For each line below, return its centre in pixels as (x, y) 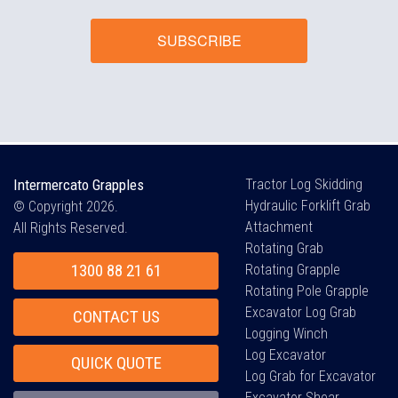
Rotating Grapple (293, 269)
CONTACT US (116, 316)
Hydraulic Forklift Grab (308, 205)
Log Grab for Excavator (311, 376)
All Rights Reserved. (71, 227)
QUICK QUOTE (116, 362)
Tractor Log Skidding (304, 184)
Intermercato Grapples (79, 184)
